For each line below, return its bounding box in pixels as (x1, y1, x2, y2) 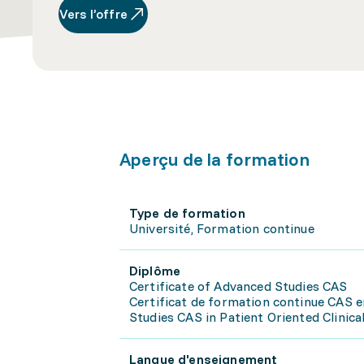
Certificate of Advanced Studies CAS (129, 278, 348, 294)
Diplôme (129, 262, 181, 279)
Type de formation (129, 205, 245, 221)
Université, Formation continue (129, 220, 314, 236)
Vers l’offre (59, 6, 128, 22)
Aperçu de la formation (119, 148, 310, 171)
